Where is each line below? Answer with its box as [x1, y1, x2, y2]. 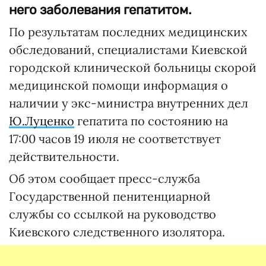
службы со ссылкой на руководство [9, 207, 216, 221]
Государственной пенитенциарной [9, 189, 211, 204]
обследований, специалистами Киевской [9, 42, 248, 57]
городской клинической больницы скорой [9, 60, 256, 75]
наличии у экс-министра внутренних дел [9, 96, 248, 110]
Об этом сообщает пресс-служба [9, 171, 200, 186]
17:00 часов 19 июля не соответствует [9, 131, 221, 146]
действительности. [9, 149, 119, 164]
